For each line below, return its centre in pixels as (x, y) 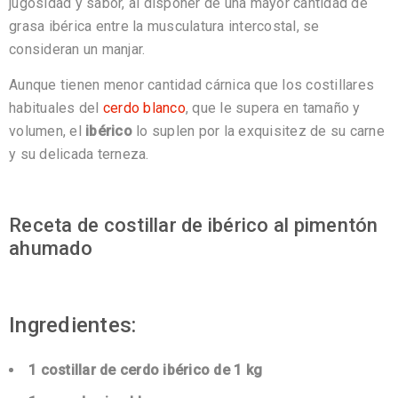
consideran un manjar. (77, 50)
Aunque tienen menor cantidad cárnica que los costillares (191, 85)
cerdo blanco (144, 108)
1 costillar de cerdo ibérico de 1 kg (145, 370)
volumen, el (47, 131)
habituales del (56, 108)
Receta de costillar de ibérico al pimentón (194, 226)
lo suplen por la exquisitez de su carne (258, 131)
